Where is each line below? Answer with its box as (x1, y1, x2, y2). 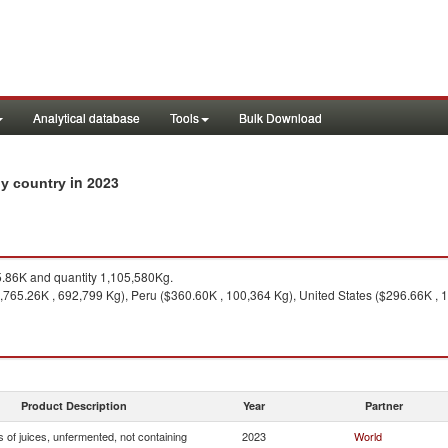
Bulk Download (239, 109, 322, 126)
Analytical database (33, 109, 140, 126)
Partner (365, 398, 403, 413)
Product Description (21, 398, 127, 413)
